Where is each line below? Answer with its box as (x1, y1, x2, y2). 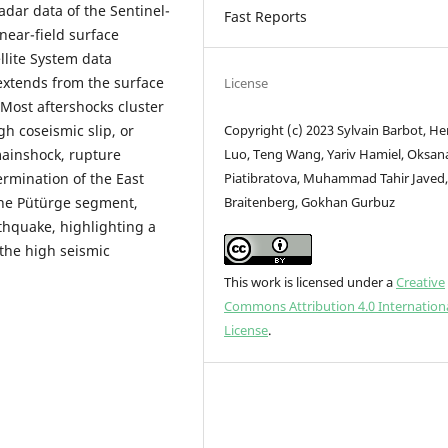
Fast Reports (224, 6, 308, 26)
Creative (396, 272, 446, 291)
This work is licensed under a (224, 272, 397, 291)
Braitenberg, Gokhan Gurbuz (224, 192, 396, 211)
